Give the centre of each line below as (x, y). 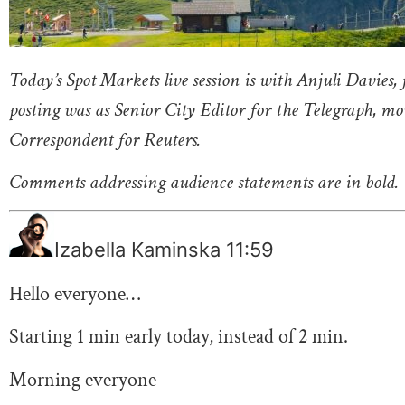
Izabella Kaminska (140, 250)
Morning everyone (83, 380)
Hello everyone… (75, 294)
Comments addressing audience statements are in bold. (204, 183)
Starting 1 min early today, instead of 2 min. (179, 337)
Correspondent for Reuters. (105, 139)
